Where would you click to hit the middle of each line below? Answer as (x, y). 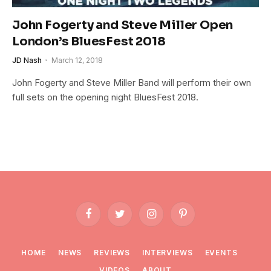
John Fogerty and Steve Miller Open (123, 25)
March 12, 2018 (77, 60)
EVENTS (221, 252)
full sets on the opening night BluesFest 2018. (105, 97)
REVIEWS (112, 252)
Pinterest (198, 219)
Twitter (132, 219)
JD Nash (27, 60)
